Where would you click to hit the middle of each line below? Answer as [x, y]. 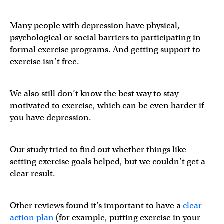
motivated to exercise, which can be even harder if [107, 105]
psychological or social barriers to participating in [105, 37]
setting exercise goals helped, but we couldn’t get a [108, 161]
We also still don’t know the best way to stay [94, 93]
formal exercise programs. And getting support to [105, 49]
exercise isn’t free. [45, 61]
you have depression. [51, 117]
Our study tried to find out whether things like [98, 149]
